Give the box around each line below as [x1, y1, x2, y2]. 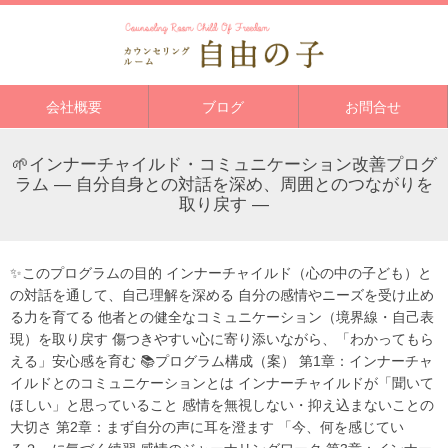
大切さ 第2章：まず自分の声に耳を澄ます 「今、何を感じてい [10, 418, 404, 435]
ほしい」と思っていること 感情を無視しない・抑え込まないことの [10, 396, 434, 413]
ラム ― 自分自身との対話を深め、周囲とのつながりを [15, 174, 433, 194]
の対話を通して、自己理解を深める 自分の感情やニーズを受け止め [10, 286, 434, 303]
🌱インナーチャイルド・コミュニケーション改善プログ [11, 154, 437, 174]
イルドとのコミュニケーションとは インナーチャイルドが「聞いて [10, 374, 434, 391]
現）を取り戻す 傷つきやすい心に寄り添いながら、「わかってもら [10, 330, 434, 347]
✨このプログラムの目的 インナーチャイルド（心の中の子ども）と [10, 264, 432, 281]
